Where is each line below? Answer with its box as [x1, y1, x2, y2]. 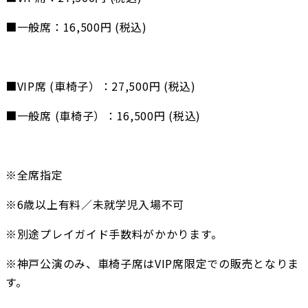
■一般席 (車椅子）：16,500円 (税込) [5, 107, 201, 124]
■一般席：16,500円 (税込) [5, 19, 147, 36]
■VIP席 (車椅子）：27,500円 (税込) [5, 78, 196, 95]
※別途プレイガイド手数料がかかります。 [5, 225, 223, 243]
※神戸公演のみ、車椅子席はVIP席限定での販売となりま [5, 255, 299, 272]
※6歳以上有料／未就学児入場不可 [5, 196, 185, 213]
